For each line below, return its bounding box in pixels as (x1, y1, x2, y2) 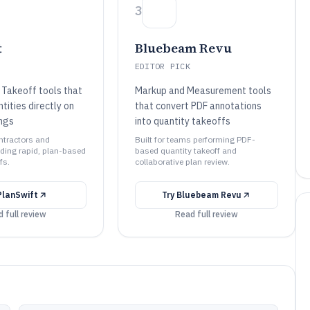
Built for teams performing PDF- (134, 134, 255, 145)
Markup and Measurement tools (134, 84, 271, 97)
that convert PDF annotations (134, 100, 262, 112)
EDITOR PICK (134, 61, 191, 71)
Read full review (174, 209, 238, 219)
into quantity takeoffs (134, 115, 230, 127)
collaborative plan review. (134, 156, 230, 167)
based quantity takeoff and (134, 145, 237, 156)
